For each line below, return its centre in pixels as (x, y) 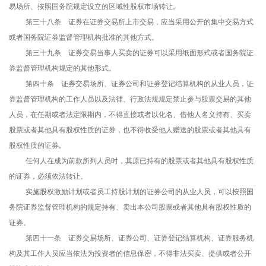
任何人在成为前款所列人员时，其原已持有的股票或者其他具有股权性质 (140, 161)
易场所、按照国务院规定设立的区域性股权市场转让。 (94, 7)
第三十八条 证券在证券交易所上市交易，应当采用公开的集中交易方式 (140, 22)
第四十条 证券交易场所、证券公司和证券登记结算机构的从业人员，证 (140, 84)
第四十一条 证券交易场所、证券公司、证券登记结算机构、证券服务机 (140, 238)
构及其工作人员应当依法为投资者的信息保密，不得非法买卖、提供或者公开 (130, 254)
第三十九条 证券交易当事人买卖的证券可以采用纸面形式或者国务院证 (140, 53)
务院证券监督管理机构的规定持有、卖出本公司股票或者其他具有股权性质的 (130, 208)
